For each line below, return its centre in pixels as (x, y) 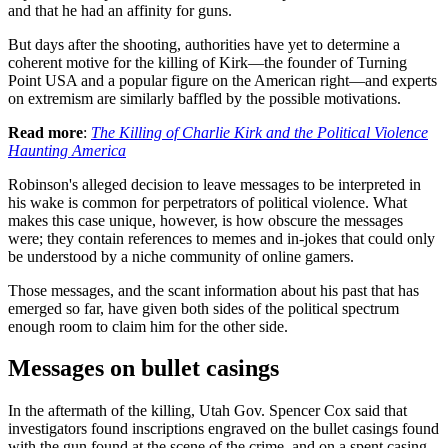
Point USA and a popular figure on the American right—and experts (222, 80)
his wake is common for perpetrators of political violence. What (207, 202)
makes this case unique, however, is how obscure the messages (205, 220)
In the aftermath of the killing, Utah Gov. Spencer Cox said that (207, 411)
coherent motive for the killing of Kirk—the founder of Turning (207, 62)
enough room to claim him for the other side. (148, 326)
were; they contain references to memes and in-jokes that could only (221, 238)
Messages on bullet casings (143, 368)
